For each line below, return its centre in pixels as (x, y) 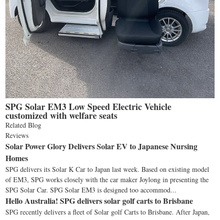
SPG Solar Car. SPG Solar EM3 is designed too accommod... (91, 190)
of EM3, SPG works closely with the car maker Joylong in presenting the (107, 180)
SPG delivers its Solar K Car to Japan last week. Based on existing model (108, 169)
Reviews (17, 136)
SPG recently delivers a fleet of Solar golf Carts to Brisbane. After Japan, (108, 212)
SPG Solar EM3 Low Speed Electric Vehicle (89, 107)
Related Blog (24, 125)
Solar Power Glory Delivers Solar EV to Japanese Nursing (102, 146)
